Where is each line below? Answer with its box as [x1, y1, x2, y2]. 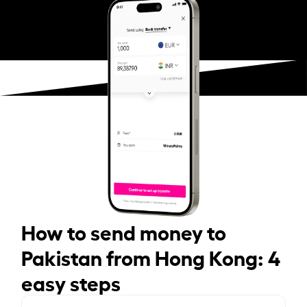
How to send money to [21, 216, 227, 245]
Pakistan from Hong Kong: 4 [21, 241, 281, 271]
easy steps [21, 267, 121, 296]
